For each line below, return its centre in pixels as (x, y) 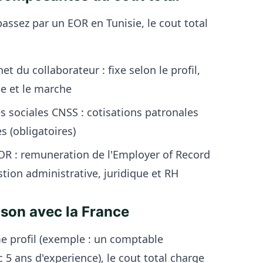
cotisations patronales (141, 112)
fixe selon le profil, (153, 70)
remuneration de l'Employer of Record (114, 154)
